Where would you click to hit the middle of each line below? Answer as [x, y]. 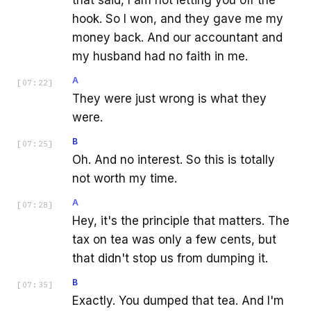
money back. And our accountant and [177, 38]
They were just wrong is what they [169, 99]
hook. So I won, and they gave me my [178, 19]
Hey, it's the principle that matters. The [181, 221]
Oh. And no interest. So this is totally [174, 160]
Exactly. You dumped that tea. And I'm [178, 301]
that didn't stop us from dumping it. [170, 259]
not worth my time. [125, 179]
